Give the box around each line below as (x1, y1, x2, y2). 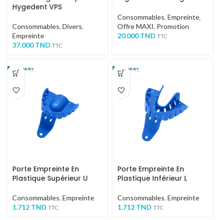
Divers (62, 22, 82, 30)
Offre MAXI (117, 22, 154, 30)
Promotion (157, 22, 189, 30)
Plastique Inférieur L (117, 173, 187, 183)
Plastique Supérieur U (12, 173, 88, 183)
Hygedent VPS (12, 2, 62, 12)
